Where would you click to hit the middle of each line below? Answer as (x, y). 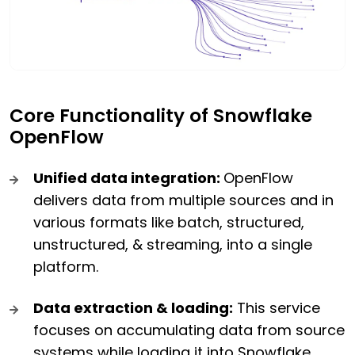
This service (277, 308)
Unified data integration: (128, 178)
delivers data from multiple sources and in (183, 200)
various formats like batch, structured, (169, 223)
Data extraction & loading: (133, 308)
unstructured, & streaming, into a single (173, 245)
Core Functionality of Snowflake (161, 116)
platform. (66, 267)
